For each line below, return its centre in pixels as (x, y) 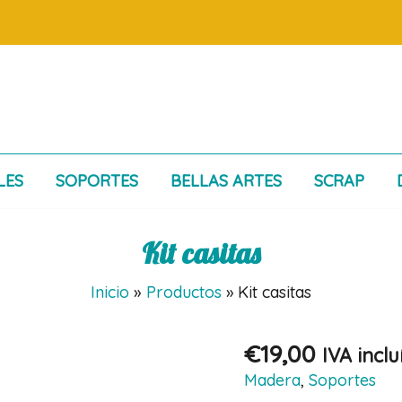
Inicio (109, 292)
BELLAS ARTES (226, 181)
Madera (272, 380)
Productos (184, 292)
